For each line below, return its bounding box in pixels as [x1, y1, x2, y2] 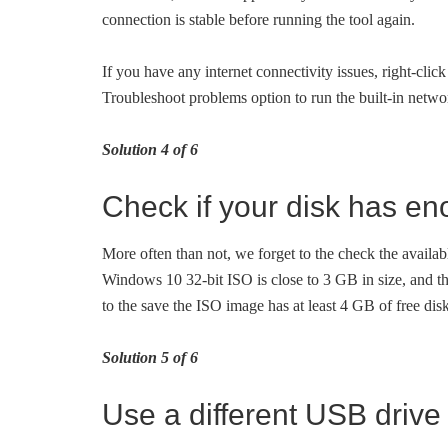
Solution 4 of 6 [102, 141, 198, 158]
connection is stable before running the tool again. [102, 11, 415, 28]
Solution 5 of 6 [102, 349, 198, 366]
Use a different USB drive [102, 398, 441, 431]
